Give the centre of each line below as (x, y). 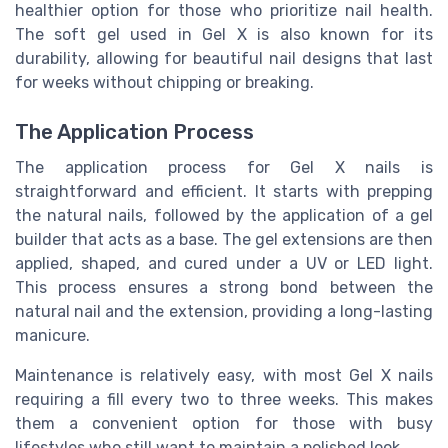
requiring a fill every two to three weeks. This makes (224, 399)
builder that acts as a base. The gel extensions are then (224, 239)
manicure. (52, 335)
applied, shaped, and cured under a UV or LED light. (224, 263)
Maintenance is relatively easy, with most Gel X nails (224, 375)
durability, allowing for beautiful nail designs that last (224, 59)
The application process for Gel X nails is (224, 167)
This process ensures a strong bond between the (224, 287)
